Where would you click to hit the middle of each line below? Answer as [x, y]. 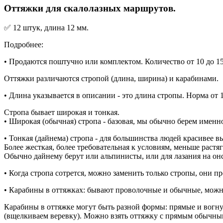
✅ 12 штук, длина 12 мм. [46, 28]
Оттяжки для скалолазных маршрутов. [90, 8]
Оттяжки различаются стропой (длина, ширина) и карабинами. [111, 79]
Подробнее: [24, 45]
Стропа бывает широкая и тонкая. [62, 112]
